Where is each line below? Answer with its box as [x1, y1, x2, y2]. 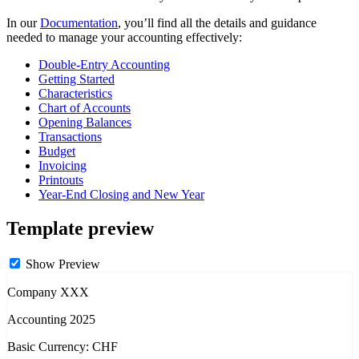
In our [6, 16, 40, 30]
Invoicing [38, 159, 87, 173]
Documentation [40, 16, 118, 30]
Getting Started [38, 72, 115, 87]
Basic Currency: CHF [7, 340, 118, 354]
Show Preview [22, 257, 100, 272]
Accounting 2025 [7, 313, 95, 327]
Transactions [38, 130, 102, 144]
